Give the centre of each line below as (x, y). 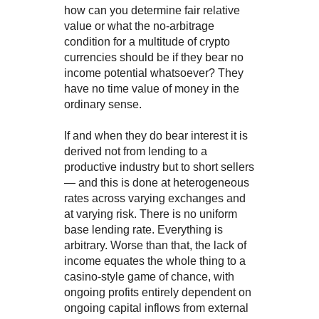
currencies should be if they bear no (153, 58)
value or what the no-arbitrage (139, 26)
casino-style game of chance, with (149, 277)
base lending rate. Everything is (143, 230)
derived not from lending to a (135, 152)
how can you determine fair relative (152, 11)
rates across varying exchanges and (155, 199)
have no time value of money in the (151, 89)
